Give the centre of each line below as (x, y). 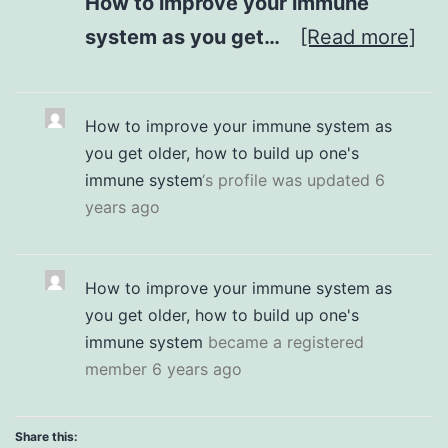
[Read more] (358, 36)
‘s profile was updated (288, 179)
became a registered (283, 341)
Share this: (46, 436)
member (118, 368)
